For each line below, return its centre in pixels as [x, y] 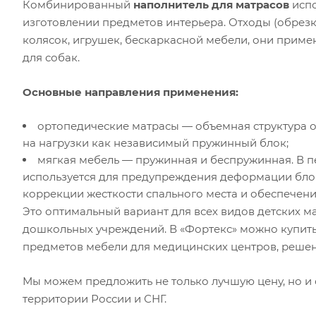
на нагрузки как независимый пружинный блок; [156, 143]
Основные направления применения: [130, 92]
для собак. [51, 57]
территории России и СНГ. [95, 299]
